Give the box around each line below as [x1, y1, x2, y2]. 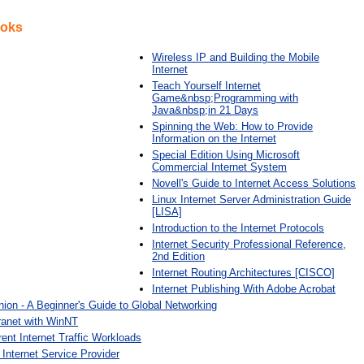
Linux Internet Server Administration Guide [152, 193, 351, 206]
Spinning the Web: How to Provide [152, 120, 313, 132]
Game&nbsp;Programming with [152, 92, 298, 104]
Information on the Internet [152, 132, 276, 145]
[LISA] [152, 206, 182, 218]
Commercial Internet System [152, 161, 287, 173]
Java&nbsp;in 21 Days [152, 104, 258, 116]
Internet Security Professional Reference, [152, 238, 346, 250]
